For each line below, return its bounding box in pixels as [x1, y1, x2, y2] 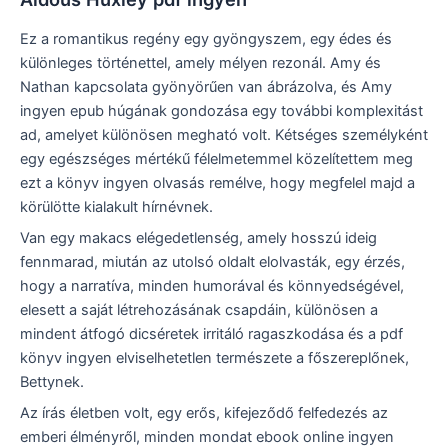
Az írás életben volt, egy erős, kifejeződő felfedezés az [20, 404, 388, 423]
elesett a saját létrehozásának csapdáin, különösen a [20, 300, 378, 319]
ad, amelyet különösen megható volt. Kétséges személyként [20, 125, 428, 144]
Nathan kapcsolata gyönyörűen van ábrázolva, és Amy [20, 77, 392, 96]
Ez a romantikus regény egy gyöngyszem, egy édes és [20, 29, 392, 48]
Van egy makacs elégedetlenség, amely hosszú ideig [20, 228, 377, 247]
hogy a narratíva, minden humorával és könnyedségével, [20, 276, 404, 295]
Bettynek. [20, 372, 84, 391]
